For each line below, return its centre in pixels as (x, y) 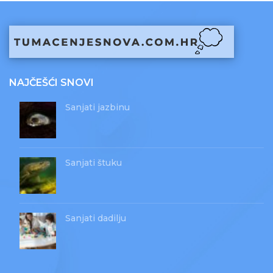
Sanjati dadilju (96, 218)
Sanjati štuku (94, 163)
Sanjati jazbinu (97, 108)
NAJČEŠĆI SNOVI (51, 83)
